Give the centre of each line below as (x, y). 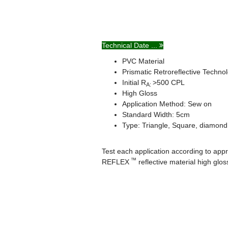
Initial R (134, 82)
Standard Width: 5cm (156, 115)
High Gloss (140, 93)
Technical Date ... (131, 45)
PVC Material (143, 61)
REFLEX (116, 162)
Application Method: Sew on (167, 104)
